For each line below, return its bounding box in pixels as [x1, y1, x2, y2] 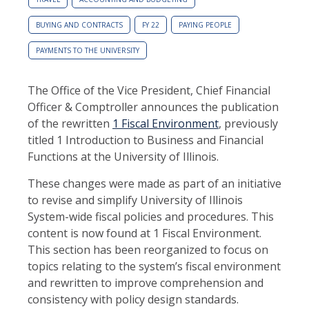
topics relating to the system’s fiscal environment [28, 258, 281, 274]
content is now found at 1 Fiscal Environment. [28, 225, 261, 241]
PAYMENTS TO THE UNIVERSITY [36, 45, 139, 55]
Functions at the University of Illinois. [28, 148, 219, 164]
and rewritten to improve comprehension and [28, 275, 263, 290]
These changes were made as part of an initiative [28, 175, 281, 191]
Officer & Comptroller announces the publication [28, 99, 279, 114]
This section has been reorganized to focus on [28, 241, 268, 257]
